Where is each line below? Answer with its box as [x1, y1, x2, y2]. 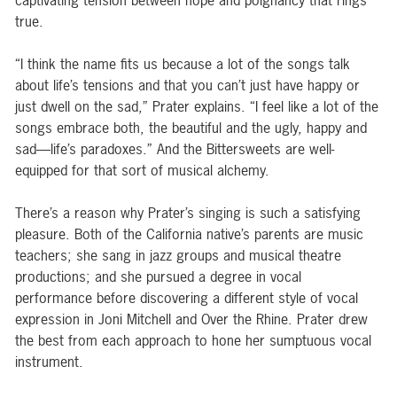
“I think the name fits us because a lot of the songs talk [15, 54, 350, 74]
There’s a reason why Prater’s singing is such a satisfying [15, 203, 361, 223]
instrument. [15, 352, 83, 372]
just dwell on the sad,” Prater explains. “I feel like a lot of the [15, 97, 378, 117]
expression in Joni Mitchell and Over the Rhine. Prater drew [15, 309, 368, 330]
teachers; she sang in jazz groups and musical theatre [15, 245, 341, 266]
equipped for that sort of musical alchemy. [15, 160, 269, 181]
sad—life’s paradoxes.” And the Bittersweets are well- [15, 139, 334, 160]
